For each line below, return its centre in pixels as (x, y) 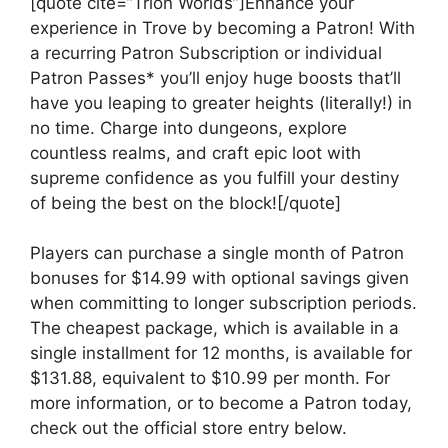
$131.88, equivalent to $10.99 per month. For (210, 378)
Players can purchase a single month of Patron (217, 253)
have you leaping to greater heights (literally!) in (221, 102)
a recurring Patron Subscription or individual (206, 52)
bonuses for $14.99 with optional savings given (219, 278)
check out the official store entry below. (188, 428)
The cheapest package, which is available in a (214, 328)
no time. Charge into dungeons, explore (188, 127)
